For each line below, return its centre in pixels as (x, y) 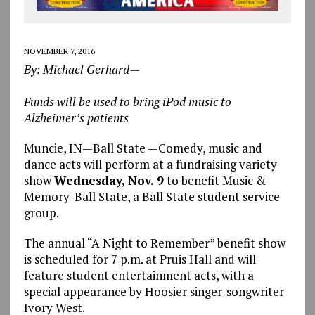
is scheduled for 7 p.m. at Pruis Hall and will (140, 259)
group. (41, 212)
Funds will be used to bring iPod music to (127, 101)
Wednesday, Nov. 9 (109, 180)
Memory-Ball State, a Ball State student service (152, 196)
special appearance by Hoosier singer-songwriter (154, 291)
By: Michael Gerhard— (82, 69)
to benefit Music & (214, 180)
